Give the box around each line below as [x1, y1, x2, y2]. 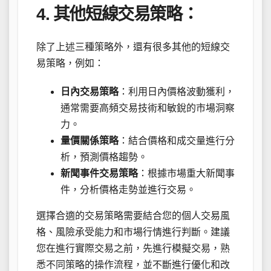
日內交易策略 [60, 87, 119, 97]
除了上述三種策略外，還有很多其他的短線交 [36, 42, 230, 53]
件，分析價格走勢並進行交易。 [60, 184, 196, 195]
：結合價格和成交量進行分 [119, 135, 235, 146]
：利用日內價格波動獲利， [119, 87, 235, 97]
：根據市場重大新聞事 [138, 168, 235, 179]
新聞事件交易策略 [60, 168, 138, 179]
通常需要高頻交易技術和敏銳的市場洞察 [60, 103, 235, 114]
